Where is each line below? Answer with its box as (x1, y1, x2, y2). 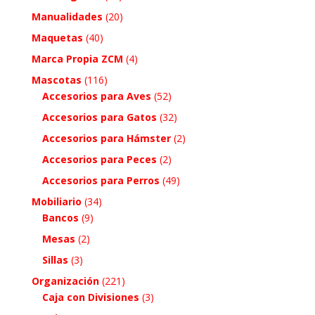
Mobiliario (31, 194, 82, 208)
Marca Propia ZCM (31, 51, 123, 65)
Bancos (41, 210, 79, 224)
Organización (31, 274, 99, 288)
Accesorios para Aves (41, 89, 151, 103)
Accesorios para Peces (41, 152, 157, 166)
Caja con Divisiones (41, 290, 139, 304)
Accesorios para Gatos (41, 110, 157, 124)
